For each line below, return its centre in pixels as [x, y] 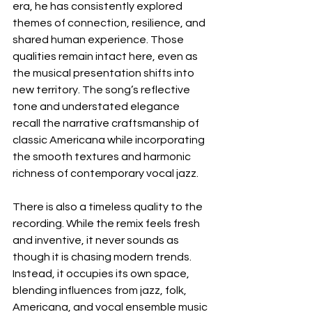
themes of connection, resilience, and [110, 23]
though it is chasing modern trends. [103, 257]
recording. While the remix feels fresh [107, 223]
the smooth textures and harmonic [103, 156]
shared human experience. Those [99, 39]
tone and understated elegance [97, 106]
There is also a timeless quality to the [109, 206]
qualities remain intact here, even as [106, 56]
